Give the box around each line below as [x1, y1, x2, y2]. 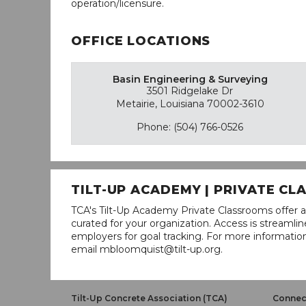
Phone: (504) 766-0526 [137, 121, 244, 133]
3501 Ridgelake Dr [147, 85, 234, 97]
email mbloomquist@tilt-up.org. [71, 243, 223, 255]
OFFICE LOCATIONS [71, 33, 211, 48]
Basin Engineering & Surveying [112, 73, 268, 85]
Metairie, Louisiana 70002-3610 [115, 98, 264, 110]
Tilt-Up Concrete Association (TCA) [71, 293, 227, 303]
